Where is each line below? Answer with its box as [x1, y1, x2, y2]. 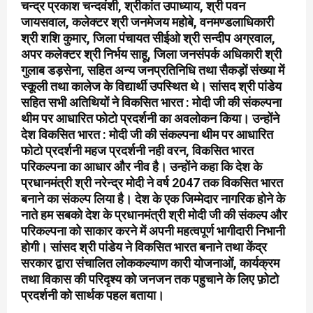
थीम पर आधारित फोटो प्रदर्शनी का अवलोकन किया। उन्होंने [21, 111, 279, 126]
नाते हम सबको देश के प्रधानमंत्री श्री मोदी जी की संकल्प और [21, 208, 287, 223]
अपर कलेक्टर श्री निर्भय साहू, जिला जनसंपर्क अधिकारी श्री [21, 47, 282, 62]
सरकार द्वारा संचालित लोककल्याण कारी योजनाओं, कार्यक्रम [21, 256, 279, 271]
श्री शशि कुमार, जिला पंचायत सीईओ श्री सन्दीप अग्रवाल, [21, 31, 275, 46]
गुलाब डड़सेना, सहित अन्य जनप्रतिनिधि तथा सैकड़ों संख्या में [21, 63, 284, 78]
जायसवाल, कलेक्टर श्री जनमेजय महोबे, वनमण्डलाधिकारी [21, 15, 274, 30]
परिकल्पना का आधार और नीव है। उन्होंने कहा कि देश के [21, 159, 262, 175]
